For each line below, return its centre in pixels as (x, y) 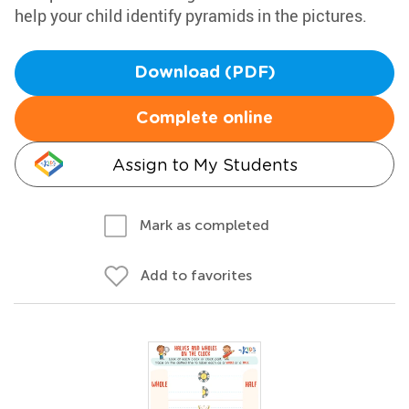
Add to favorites (196, 275)
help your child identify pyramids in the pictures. (191, 16)
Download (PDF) (204, 73)
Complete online (204, 119)
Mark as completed (204, 225)
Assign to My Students (204, 165)
